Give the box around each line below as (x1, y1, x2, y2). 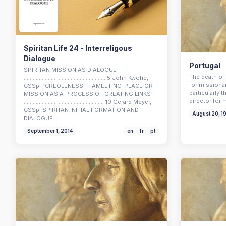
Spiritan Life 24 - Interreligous (24, 44, 133, 53)
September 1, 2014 (27, 128, 73, 134)
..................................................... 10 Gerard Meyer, (24, 98, 152, 105)
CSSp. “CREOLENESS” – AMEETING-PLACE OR (24, 82, 153, 89)
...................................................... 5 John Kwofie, (24, 74, 149, 81)
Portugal (189, 61, 220, 70)
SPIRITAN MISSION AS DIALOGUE (24, 66, 117, 73)
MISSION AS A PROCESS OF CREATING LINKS (24, 90, 151, 97)
